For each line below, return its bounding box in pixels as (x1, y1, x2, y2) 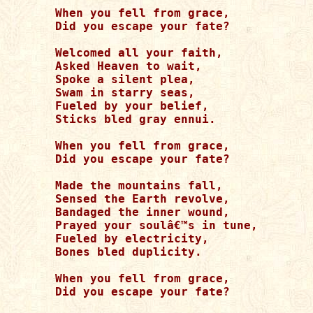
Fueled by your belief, (55, 99, 209, 112)
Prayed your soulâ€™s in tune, (55, 219, 258, 232)
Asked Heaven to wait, (55, 59, 202, 73)
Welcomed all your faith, (55, 46, 223, 59)
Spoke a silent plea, (55, 73, 195, 86)
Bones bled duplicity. (55, 245, 202, 259)
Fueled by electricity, (55, 232, 209, 245)
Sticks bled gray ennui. (55, 112, 216, 126)
